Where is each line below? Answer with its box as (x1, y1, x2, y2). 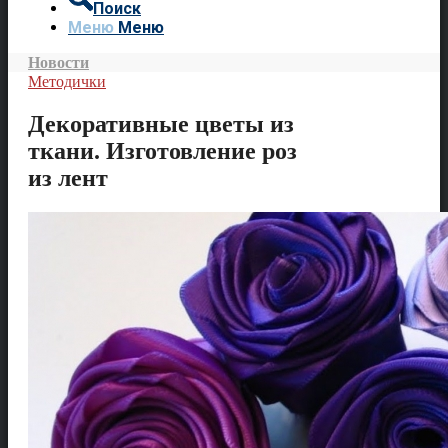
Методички (28, 73, 106, 90)
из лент (28, 164, 108, 191)
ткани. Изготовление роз (28, 137, 297, 164)
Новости (28, 54, 89, 71)
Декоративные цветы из (28, 110, 294, 137)
